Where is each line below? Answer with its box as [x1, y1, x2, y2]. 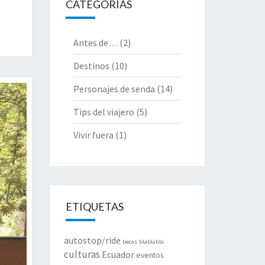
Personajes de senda [73, 83, 155, 95]
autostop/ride [63, 235, 121, 246]
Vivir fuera [73, 129, 114, 141]
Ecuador [101, 249, 134, 260]
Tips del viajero [73, 106, 134, 118]
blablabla [138, 238, 164, 245]
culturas [63, 248, 100, 261]
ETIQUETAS [65, 200, 124, 213]
